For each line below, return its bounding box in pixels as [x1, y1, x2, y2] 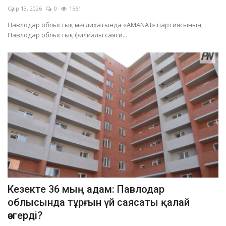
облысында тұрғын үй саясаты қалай [8, 196, 190, 209]
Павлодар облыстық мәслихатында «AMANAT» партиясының [8, 20, 201, 29]
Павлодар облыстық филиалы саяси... [8, 30, 127, 39]
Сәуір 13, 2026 [8, 4, 42, 12]
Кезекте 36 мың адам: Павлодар [8, 183, 164, 196]
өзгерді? [8, 209, 42, 222]
